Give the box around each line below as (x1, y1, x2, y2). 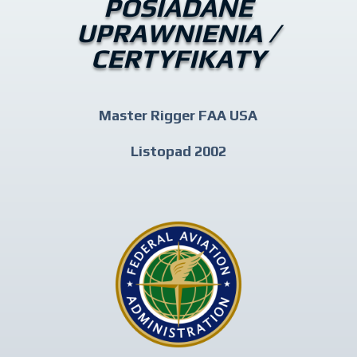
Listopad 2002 (130, 143, 226, 159)
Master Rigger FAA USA (99, 107, 258, 124)
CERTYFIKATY (91, 43, 266, 73)
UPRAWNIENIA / (76, 18, 280, 48)
